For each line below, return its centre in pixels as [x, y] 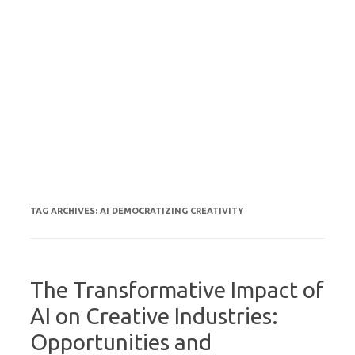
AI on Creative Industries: [154, 316]
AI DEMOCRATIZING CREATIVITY [172, 211]
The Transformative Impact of [177, 290]
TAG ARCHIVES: [65, 211]
